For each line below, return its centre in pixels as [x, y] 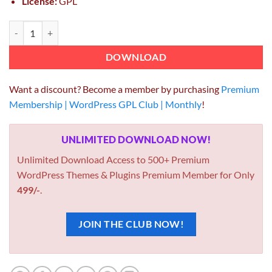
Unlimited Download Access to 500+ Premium [113, 160]
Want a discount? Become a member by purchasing [115, 89]
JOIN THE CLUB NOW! [131, 224]
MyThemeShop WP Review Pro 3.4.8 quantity [94, 27]
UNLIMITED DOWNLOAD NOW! [136, 140]
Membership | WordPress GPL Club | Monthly [105, 104]
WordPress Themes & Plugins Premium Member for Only [136, 175]
